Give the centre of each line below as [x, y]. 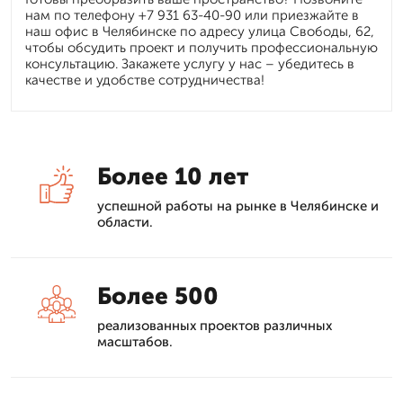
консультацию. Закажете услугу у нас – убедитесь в [190, 64]
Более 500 [158, 297]
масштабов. [135, 342]
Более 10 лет [173, 177]
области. [125, 223]
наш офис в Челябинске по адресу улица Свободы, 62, [200, 32]
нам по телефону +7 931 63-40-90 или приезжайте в [192, 16]
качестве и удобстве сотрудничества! [145, 81]
